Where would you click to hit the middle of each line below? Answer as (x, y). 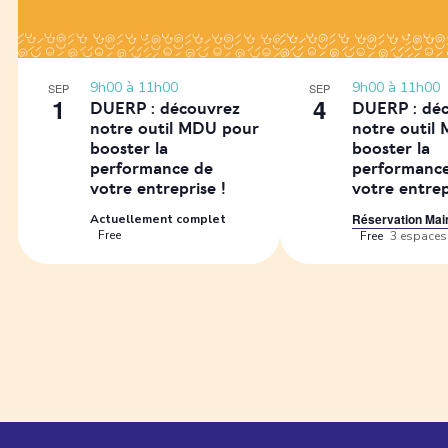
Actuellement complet (158, 219)
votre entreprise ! (158, 189)
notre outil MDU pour (174, 129)
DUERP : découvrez (165, 109)
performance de (151, 169)
